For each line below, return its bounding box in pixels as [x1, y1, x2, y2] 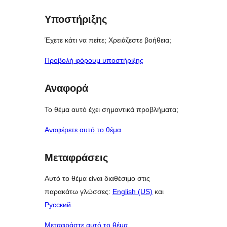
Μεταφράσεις [45, 152, 108, 163]
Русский [45, 201, 71, 209]
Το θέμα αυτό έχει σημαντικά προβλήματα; [45, 105, 178, 113]
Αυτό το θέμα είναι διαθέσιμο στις [45, 174, 150, 183]
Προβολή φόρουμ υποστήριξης [45, 56, 143, 65]
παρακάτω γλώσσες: [45, 187, 112, 196]
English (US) [112, 187, 153, 196]
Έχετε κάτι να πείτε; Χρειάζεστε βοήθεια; [45, 36, 171, 45]
